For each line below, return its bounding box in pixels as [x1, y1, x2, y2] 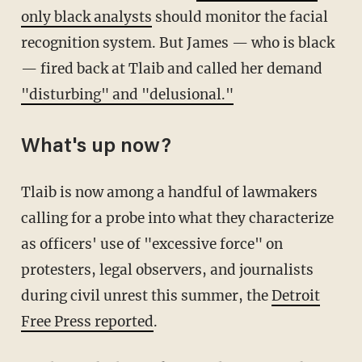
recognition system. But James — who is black [20, 34, 335, 53]
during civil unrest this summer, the [20, 287, 271, 305]
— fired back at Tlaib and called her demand [20, 60, 322, 78]
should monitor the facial [151, 8, 328, 27]
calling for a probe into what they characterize [20, 209, 334, 228]
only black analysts [20, 8, 152, 27]
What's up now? [20, 137, 171, 158]
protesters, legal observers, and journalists [20, 261, 314, 280]
